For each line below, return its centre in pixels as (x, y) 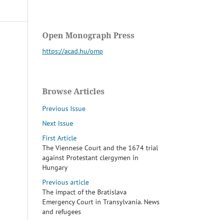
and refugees (62, 212)
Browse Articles (73, 92)
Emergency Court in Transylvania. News (101, 202)
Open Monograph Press (88, 36)
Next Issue (58, 124)
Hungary (55, 168)
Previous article (66, 182)
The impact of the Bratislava (84, 192)
